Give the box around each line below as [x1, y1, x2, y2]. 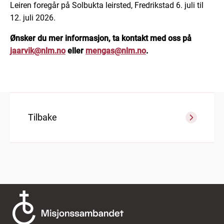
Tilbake [28, 111, 57, 122]
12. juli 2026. [10, 12, 55, 22]
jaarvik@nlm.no [10, 45, 65, 55]
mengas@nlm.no [85, 45, 146, 55]
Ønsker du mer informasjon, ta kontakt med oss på [10, 33, 191, 43]
